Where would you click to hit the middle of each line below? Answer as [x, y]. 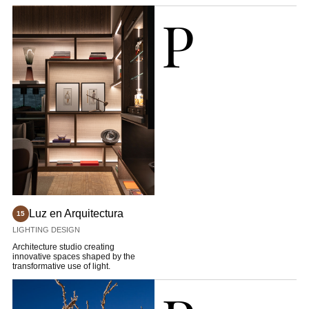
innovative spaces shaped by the [73, 256]
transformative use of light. [61, 266]
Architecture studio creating [63, 247]
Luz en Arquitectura [76, 213]
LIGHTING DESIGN [46, 229]
